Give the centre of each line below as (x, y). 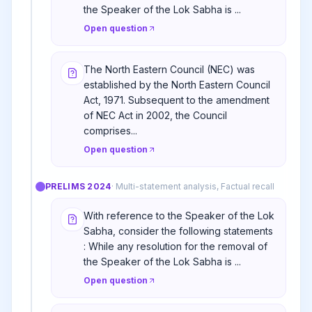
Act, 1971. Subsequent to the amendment (177, 100)
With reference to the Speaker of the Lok (179, 216)
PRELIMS (67, 186)
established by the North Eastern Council (177, 85)
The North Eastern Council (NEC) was (169, 69)
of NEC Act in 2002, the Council (155, 115)
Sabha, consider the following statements (178, 231)
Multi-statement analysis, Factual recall (195, 186)
